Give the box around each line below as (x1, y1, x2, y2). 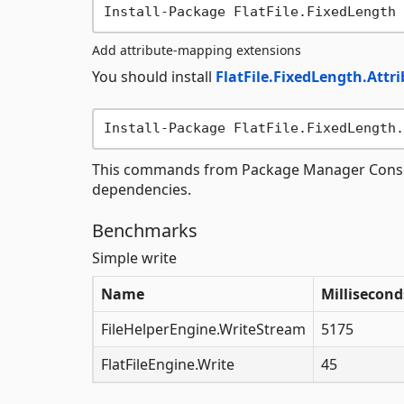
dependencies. (92, 179, 191, 199)
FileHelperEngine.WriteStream (101, 318, 306, 339)
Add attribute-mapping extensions (92, 41, 301, 59)
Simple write (92, 247, 177, 268)
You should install (92, 66, 216, 87)
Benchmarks (92, 217, 197, 243)
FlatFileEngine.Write (101, 353, 234, 374)
